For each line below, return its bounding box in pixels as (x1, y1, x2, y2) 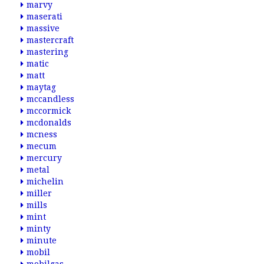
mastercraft (27, 35, 74, 45)
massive (27, 24, 60, 33)
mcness (27, 130, 57, 139)
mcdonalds (27, 118, 71, 127)
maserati (27, 12, 62, 21)
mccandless (27, 94, 74, 104)
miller (27, 189, 52, 198)
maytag (27, 82, 56, 92)
